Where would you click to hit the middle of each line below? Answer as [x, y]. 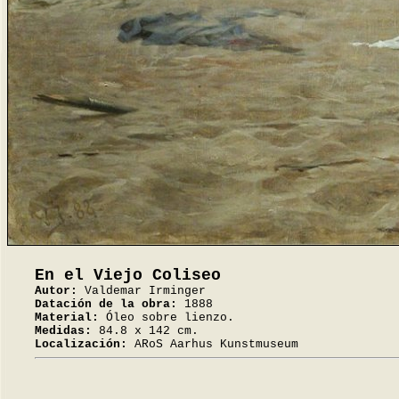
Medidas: [63, 331]
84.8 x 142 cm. [145, 331]
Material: [67, 318]
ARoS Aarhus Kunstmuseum [213, 344]
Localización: [81, 344]
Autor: [56, 291]
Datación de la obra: [106, 304]
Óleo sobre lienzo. [167, 318]
